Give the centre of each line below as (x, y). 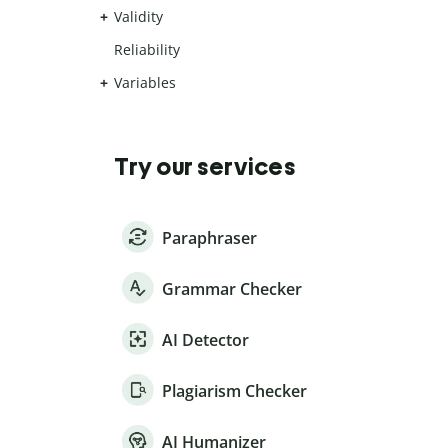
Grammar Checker (232, 289)
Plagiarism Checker (234, 391)
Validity (138, 17)
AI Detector (205, 340)
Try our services (204, 167)
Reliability (147, 50)
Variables (145, 83)
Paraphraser (209, 238)
